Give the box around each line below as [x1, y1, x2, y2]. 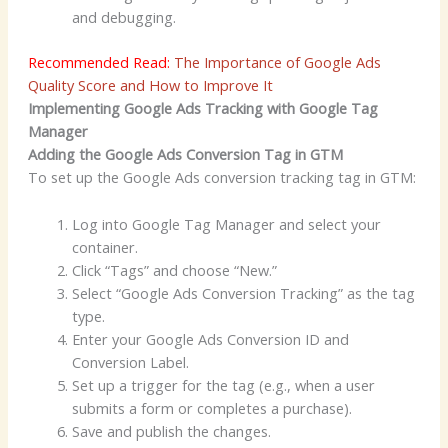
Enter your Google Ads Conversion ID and [71, 328, 349, 349]
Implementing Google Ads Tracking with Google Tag [27, 98, 378, 119]
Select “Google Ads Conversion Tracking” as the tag [71, 282, 415, 303]
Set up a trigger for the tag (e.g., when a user [71, 374, 375, 395]
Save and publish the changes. [71, 420, 271, 441]
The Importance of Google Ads [173, 52, 381, 73]
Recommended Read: [27, 52, 174, 73]
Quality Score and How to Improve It [27, 75, 273, 96]
